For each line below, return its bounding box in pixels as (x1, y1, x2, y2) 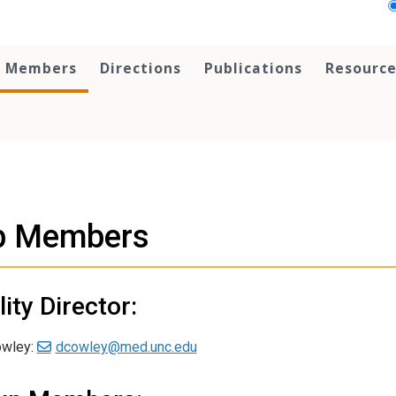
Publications (204, 58, 302, 78)
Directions (100, 58, 181, 78)
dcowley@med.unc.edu (55, 339, 197, 356)
